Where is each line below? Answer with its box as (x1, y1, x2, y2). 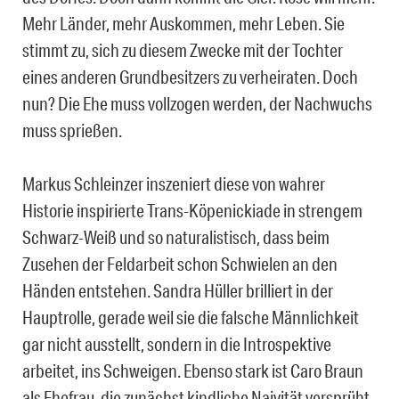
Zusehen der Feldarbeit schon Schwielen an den (22, 253, 338, 275)
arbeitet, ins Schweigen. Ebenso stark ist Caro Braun (22, 360, 363, 382)
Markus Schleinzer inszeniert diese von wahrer (22, 173, 325, 195)
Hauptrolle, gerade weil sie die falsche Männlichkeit (22, 306, 359, 329)
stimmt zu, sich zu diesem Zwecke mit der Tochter (22, 39, 343, 61)
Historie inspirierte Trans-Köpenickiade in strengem (22, 199, 362, 222)
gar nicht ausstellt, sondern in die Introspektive (22, 333, 331, 355)
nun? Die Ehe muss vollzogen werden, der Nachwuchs (22, 93, 372, 115)
